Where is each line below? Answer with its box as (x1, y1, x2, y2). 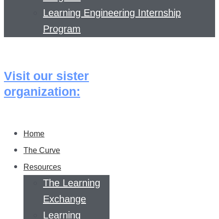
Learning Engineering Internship (43, 7, 181, 18)
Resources (23, 163, 61, 171)
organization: (4, 85, 80, 98)
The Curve (23, 146, 60, 154)
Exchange (43, 194, 86, 204)
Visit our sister (4, 69, 89, 83)
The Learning (43, 177, 100, 188)
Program (43, 23, 81, 34)
